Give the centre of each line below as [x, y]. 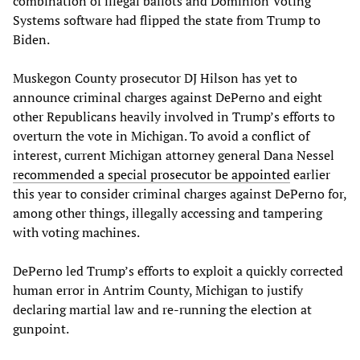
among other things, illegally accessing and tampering [168, 213]
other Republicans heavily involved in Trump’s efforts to [174, 117]
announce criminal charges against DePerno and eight [168, 98]
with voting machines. [76, 233]
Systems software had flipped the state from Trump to [167, 20]
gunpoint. [41, 329]
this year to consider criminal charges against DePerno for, [180, 194]
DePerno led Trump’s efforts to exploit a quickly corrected [178, 271]
